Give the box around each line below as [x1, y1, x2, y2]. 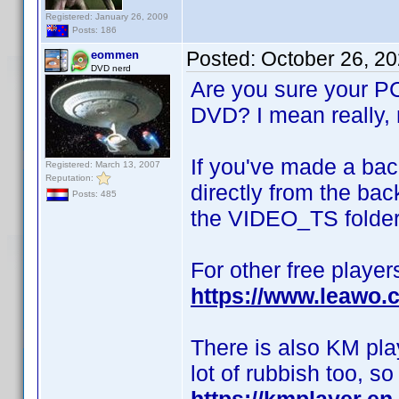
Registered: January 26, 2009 [45, 12, 168, 21]
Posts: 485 [69, 189, 117, 199]
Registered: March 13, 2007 [45, 159, 160, 169]
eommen [91, 48, 139, 61]
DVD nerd [91, 63, 131, 73]
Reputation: [45, 172, 96, 183]
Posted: [186, 47, 261, 70]
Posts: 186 [69, 25, 117, 36]
